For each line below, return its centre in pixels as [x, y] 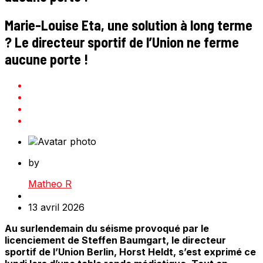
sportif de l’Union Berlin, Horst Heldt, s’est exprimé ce [130, 252]
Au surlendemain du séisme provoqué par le [107, 229]
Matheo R [50, 184]
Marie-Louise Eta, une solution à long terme [129, 25]
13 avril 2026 [56, 208]
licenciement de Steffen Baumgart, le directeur [115, 240]
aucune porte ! [46, 59]
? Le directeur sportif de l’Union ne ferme [122, 42]
